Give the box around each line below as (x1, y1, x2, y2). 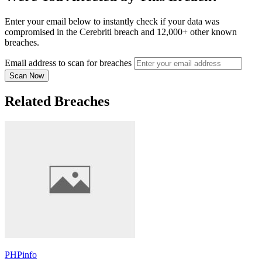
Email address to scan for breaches (5, 58, 132, 68)
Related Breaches (5, 94, 109, 109)
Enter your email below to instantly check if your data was (5, 16, 219, 27)
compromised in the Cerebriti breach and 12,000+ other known (5, 27, 237, 37)
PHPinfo (5, 249, 37, 260)
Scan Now (9, 71, 44, 81)
